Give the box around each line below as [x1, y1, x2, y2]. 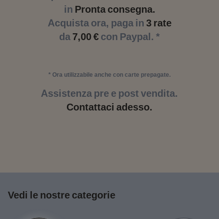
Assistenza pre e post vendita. [41, 88, 178, 99]
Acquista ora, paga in [47, 17, 146, 29]
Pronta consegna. [74, 3, 155, 15]
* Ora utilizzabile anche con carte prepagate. [48, 71, 171, 78]
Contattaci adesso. [66, 101, 153, 113]
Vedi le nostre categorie [8, 189, 115, 201]
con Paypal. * [99, 31, 160, 43]
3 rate [146, 17, 172, 29]
